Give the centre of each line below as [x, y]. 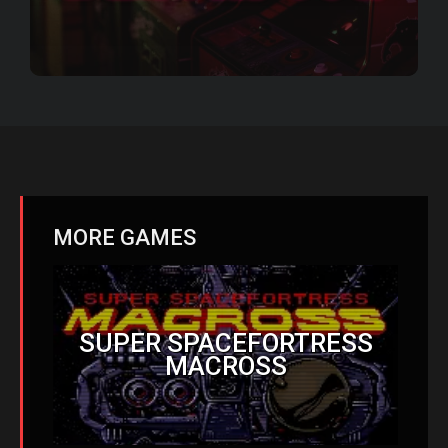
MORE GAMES [124, 237]
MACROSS [225, 365]
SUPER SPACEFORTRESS [225, 342]
